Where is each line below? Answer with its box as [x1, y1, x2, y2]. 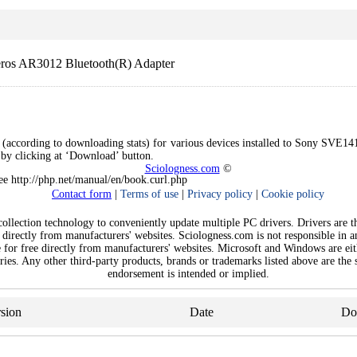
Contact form [52, 188, 112, 200]
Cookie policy [261, 188, 324, 200]
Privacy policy [187, 188, 253, 200]
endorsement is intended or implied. [107, 268, 269, 280]
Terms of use [120, 188, 178, 200]
